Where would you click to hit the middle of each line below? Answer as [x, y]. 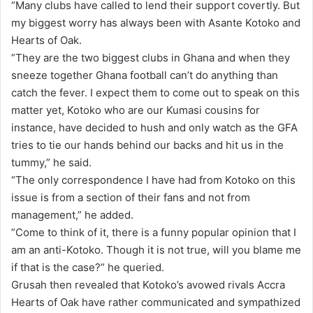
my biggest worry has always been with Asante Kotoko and [156, 22]
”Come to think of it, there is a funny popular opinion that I [154, 232]
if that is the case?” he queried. [88, 267]
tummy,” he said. [51, 162]
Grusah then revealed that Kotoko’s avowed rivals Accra [148, 284]
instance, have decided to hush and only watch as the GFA [154, 127]
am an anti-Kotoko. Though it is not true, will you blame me [156, 249]
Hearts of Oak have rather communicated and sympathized [156, 302]
